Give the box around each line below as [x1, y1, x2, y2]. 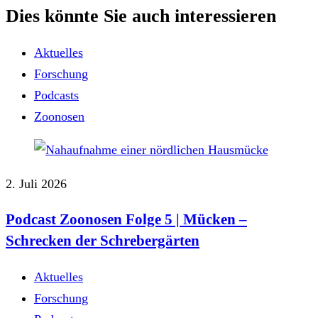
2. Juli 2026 [6, 176, 67, 191]
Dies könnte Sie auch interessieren [6, 4, 276, 26]
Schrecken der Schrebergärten [6, 233, 199, 249]
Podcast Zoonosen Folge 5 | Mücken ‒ [6, 212, 247, 228]
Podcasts [34, 87, 79, 102]
